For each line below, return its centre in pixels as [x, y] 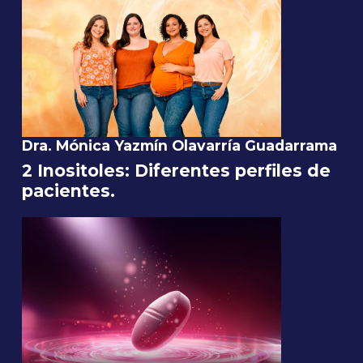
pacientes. [68, 191]
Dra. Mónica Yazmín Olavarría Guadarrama [179, 146]
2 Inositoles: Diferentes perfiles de [176, 171]
